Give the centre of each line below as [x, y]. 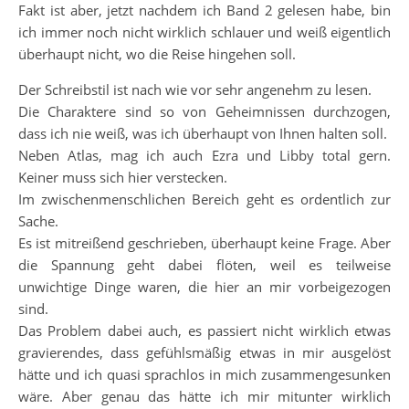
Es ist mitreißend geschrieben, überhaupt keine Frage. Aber [204, 243]
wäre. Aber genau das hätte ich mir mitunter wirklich [204, 396]
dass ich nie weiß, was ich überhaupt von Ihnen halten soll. [203, 133]
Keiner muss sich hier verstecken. [123, 177]
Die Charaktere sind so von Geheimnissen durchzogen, [204, 111]
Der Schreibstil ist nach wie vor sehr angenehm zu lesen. [195, 89]
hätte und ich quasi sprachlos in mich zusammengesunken [204, 374]
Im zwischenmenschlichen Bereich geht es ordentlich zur [204, 199]
